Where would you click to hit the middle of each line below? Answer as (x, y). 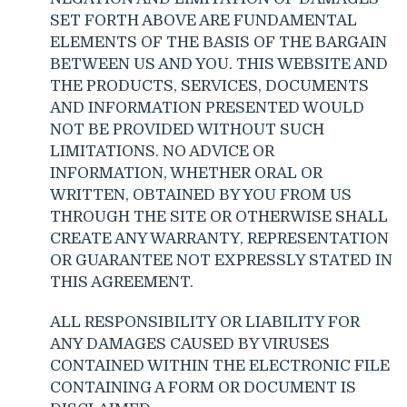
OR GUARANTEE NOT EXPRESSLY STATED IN (221, 260)
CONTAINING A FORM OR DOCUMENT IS (203, 387)
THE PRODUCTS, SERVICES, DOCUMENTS (209, 85)
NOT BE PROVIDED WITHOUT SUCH (187, 129)
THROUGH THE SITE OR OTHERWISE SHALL (219, 216)
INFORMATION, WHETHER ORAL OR (186, 173)
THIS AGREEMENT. (122, 282)
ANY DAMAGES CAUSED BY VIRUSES (190, 343)
